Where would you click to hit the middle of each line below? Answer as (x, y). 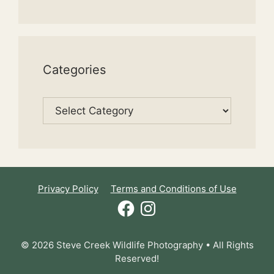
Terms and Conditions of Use (173, 189)
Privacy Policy (68, 189)
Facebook (137, 203)
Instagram (159, 203)
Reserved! (137, 258)
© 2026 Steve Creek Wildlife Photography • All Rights (137, 245)
